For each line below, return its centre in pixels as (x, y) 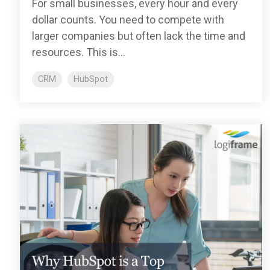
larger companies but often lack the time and (139, 36)
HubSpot (91, 79)
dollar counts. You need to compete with (128, 19)
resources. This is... (79, 52)
